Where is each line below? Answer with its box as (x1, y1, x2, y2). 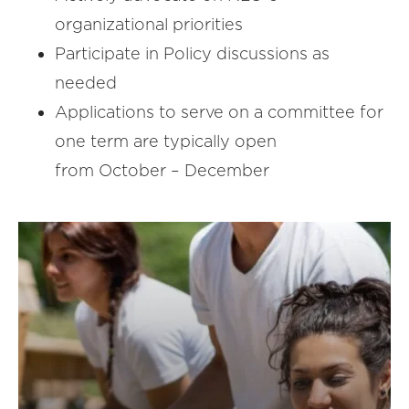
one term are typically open (55, 131, 277, 151)
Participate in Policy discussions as (55, 44, 330, 63)
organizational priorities (55, 15, 247, 34)
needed (55, 73, 121, 92)
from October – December (55, 161, 269, 180)
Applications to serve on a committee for (55, 102, 383, 121)
